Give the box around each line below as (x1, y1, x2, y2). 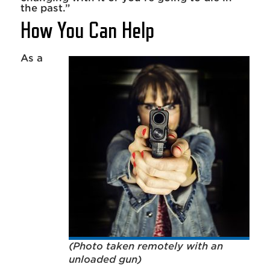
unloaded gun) (69, 254, 142, 266)
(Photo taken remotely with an (69, 240, 224, 253)
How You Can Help (20, 19, 154, 43)
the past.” (20, 2, 70, 14)
